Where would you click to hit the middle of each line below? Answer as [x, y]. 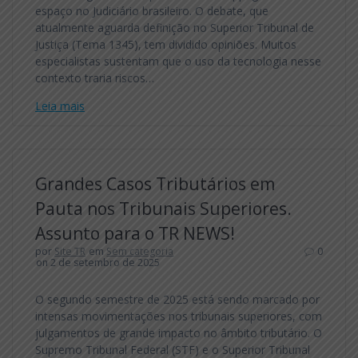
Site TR [70, 251]
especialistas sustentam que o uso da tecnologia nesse [178, 61]
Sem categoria [140, 251]
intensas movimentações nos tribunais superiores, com [179, 316]
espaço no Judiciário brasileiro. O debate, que [152, 10]
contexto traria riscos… [95, 78]
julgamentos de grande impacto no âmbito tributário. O [179, 332]
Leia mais [60, 105]
